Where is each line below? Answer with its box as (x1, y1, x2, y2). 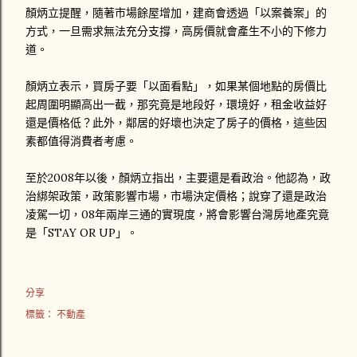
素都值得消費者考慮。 (25, 134, 137, 148)
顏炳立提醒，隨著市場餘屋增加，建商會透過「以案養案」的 (25, 6, 327, 20)
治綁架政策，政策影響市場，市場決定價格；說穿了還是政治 (25, 189, 327, 203)
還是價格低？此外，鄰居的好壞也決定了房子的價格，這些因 (25, 116, 327, 130)
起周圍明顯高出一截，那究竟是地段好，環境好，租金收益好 (25, 97, 327, 112)
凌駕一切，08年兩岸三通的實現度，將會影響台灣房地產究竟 (25, 207, 329, 222)
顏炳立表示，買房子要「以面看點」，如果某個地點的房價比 (25, 79, 327, 93)
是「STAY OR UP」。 (25, 226, 138, 240)
